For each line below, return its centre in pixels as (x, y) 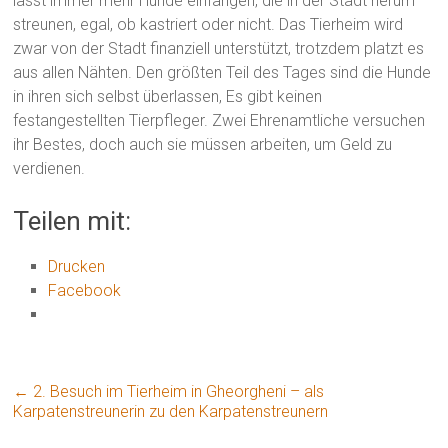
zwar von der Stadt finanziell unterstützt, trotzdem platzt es (219, 48)
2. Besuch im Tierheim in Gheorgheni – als (177, 391)
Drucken (77, 266)
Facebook (85, 290)
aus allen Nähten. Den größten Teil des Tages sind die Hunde (222, 72)
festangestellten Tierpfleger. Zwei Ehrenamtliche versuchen (219, 120)
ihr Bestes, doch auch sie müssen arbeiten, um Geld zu (203, 144)
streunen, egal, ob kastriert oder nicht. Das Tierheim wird (208, 24)
